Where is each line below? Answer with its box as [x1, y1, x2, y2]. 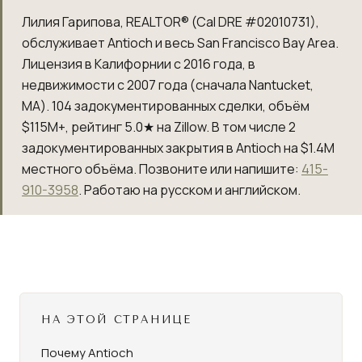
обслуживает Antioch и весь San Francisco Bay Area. [22, 34, 339, 52]
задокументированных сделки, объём [72, 97, 309, 115]
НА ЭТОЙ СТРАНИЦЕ [41, 314, 192, 326]
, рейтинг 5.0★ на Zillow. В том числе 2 [65, 118, 296, 136]
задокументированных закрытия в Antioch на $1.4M [22, 139, 335, 157]
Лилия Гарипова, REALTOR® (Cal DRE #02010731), [22, 13, 319, 31]
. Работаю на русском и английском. [78, 181, 301, 199]
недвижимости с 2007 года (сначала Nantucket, [22, 76, 314, 94]
